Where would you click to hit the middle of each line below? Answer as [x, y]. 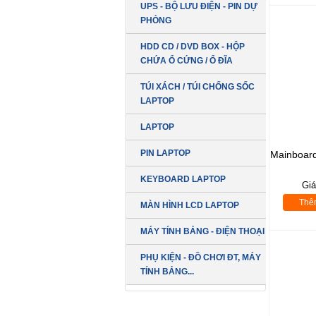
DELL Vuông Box [227, 301]
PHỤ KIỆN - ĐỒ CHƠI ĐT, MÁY [201, 257]
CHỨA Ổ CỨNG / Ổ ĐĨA [187, 61]
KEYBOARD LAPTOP [183, 179]
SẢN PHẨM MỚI [195, 307]
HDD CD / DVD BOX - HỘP [193, 47]
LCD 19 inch [217, 284]
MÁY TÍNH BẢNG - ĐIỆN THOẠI [202, 231]
